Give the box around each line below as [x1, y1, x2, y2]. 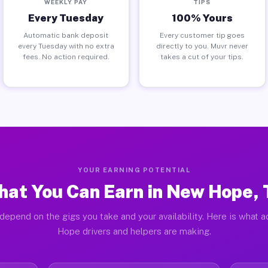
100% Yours [171, 11, 233, 24]
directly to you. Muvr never [156, 41, 248, 50]
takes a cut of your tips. [160, 52, 244, 61]
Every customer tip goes [159, 31, 245, 39]
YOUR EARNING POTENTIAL [78, 166, 190, 173]
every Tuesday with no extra [17, 41, 114, 50]
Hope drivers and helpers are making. [57, 226, 211, 236]
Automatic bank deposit [23, 31, 109, 39]
